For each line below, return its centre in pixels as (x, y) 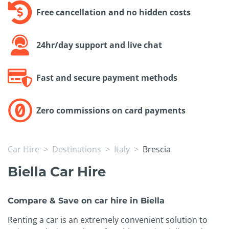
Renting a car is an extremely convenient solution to (108, 220)
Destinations (77, 150)
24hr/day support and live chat (99, 45)
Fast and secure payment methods (107, 78)
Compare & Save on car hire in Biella (86, 201)
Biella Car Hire (57, 172)
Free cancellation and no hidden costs (113, 13)
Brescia (157, 150)
